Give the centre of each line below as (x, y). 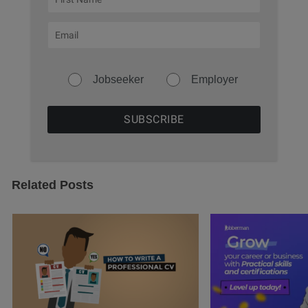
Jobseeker (119, 80)
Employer (214, 80)
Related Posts (53, 185)
